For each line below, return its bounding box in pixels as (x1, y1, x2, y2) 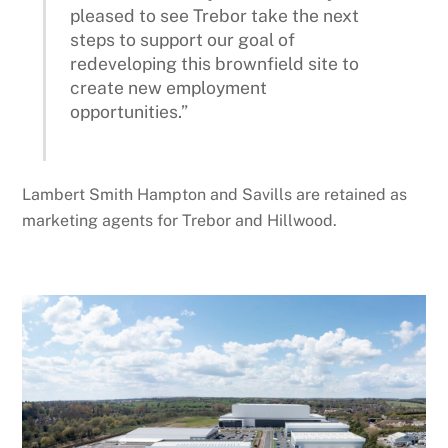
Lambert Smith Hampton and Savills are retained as (22, 184, 408, 204)
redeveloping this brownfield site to (70, 52, 360, 74)
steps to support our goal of (70, 28, 296, 50)
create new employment (70, 76, 268, 98)
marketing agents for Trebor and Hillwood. (22, 210, 338, 230)
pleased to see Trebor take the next (70, 4, 360, 26)
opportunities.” (70, 100, 189, 122)
